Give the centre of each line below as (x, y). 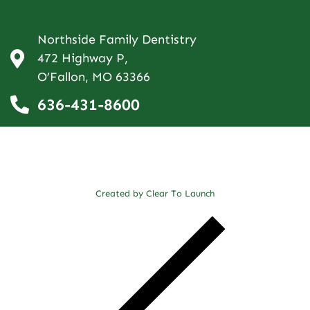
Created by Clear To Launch (155, 193)
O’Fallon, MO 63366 (93, 77)
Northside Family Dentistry (117, 40)
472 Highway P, (82, 58)
